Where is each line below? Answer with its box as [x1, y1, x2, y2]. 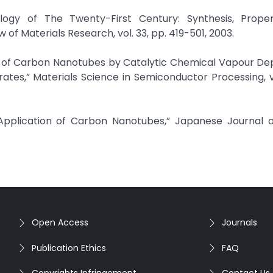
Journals [222, 216, 257, 229]
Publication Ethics [32, 241, 106, 254]
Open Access [32, 216, 88, 229]
